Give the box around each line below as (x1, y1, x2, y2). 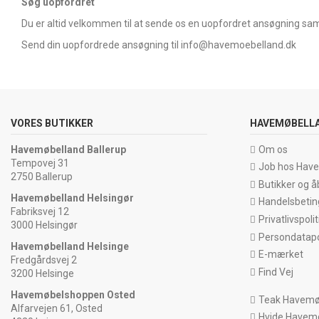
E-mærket (258, 249, 303, 261)
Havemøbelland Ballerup (11, 143, 126, 155)
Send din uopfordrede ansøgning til (21, 39, 181, 51)
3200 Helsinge (11, 267, 74, 279)
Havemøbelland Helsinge (11, 240, 129, 252)
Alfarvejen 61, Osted (11, 303, 103, 315)
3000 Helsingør (11, 219, 78, 231)
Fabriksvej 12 (11, 205, 69, 217)
